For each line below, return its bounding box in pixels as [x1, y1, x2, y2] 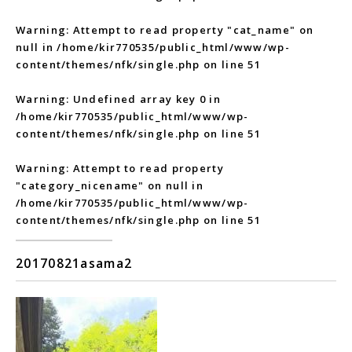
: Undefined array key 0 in [66, 92, 221, 106]
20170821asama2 [16, 255, 133, 272]
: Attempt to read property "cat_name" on [66, 23, 314, 37]
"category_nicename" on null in [16, 178, 204, 192]
